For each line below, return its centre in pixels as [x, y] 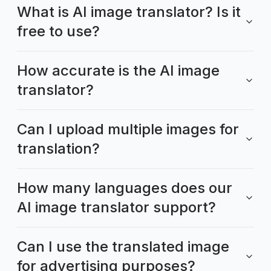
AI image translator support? [116, 207]
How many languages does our [125, 188]
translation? [58, 148]
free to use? [58, 31]
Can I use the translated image [123, 246]
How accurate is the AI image [118, 70]
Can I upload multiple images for [128, 129]
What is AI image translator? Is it [129, 11]
